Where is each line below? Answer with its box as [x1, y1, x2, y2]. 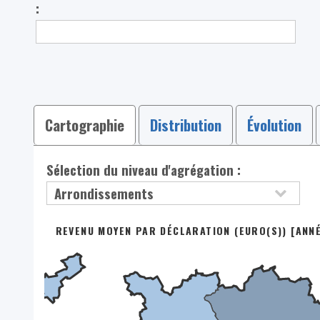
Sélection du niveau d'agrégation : [46, 159, 241, 179]
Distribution [149, 114, 221, 136]
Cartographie [44, 114, 124, 136]
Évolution [246, 114, 301, 136]
